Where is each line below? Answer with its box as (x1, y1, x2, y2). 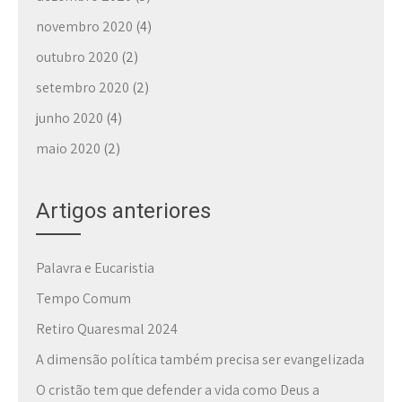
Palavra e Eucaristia (36, 258, 154, 277)
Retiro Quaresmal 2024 (36, 319, 178, 338)
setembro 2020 (36, 77, 129, 97)
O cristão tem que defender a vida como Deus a (36, 380, 319, 399)
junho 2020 (36, 108, 103, 127)
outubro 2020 (36, 47, 118, 66)
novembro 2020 (36, 16, 133, 36)
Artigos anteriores (36, 197, 211, 223)
